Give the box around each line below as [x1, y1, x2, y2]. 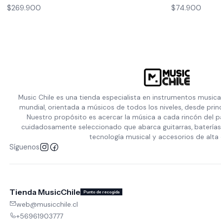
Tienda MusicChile [9, 187, 80, 197]
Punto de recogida [83, 189, 119, 194]
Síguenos [9, 143, 39, 151]
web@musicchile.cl [16, 200, 78, 209]
